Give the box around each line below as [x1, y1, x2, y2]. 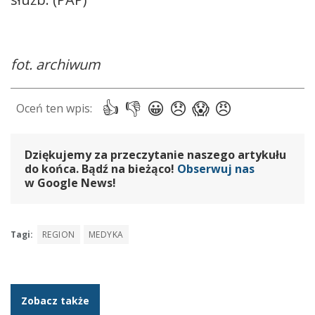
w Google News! [25, 174, 116, 191]
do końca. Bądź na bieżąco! [25, 160, 177, 176]
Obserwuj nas [177, 160, 255, 176]
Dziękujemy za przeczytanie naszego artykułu [25, 146, 286, 162]
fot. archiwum [11, 54, 101, 74]
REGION [42, 228, 75, 240]
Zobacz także [21, 293, 89, 307]
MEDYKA [88, 228, 124, 240]
